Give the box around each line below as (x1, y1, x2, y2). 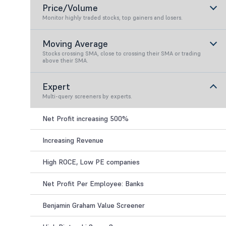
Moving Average (42, 38, 108, 49)
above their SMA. (42, 57, 88, 64)
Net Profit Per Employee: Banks (42, 179, 144, 188)
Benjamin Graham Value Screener (42, 201, 145, 210)
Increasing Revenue (42, 136, 103, 145)
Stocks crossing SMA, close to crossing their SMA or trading (42, 50, 201, 57)
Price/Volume (42, 2, 98, 14)
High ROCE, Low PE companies (42, 157, 140, 166)
